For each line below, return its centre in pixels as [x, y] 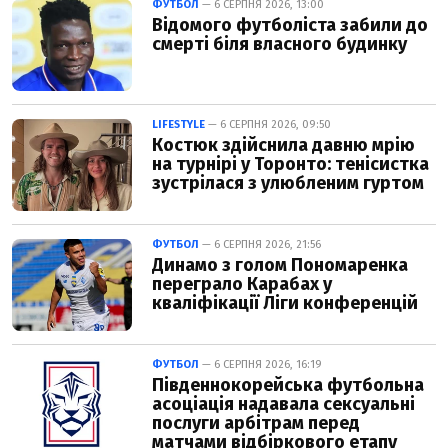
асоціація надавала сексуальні [283, 403]
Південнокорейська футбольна [288, 384]
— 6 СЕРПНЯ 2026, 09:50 [268, 124]
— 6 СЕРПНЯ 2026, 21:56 [260, 244]
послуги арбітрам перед [256, 422]
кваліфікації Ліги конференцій [285, 302]
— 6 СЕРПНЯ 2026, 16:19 [260, 364]
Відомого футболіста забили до [290, 24]
